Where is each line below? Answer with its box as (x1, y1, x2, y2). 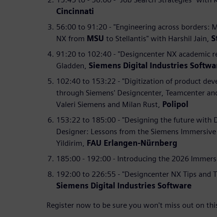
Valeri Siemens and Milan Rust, (56, 99, 162, 109)
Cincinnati (56, 6, 94, 16)
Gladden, (56, 61, 89, 70)
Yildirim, (56, 138, 87, 148)
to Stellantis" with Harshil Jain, (106, 33, 211, 43)
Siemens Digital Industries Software (56, 181, 192, 190)
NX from (56, 33, 87, 43)
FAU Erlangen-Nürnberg (87, 138, 177, 148)
